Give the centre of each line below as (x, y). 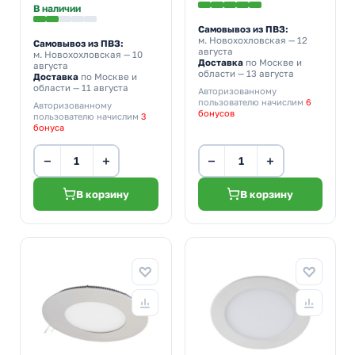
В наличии (57, 8)
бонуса (49, 127)
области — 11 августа (81, 88)
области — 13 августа (246, 73)
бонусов (216, 113)
